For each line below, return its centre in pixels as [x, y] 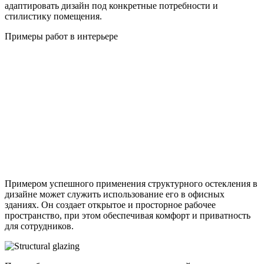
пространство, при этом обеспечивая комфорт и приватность [128, 215]
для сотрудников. [39, 226]
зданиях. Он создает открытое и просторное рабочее [110, 204]
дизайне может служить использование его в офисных [115, 194]
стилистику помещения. [53, 16]
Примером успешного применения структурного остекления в [131, 183]
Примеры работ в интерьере [61, 36]
